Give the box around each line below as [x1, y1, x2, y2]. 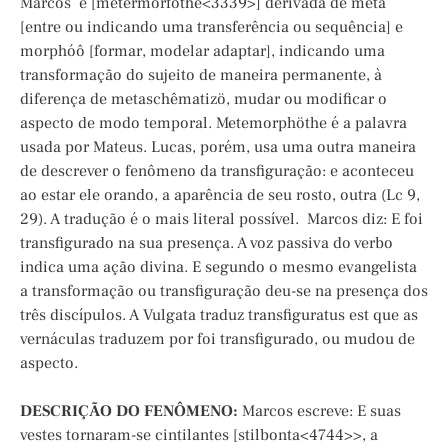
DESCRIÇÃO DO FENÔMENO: [20, 401, 238, 422]
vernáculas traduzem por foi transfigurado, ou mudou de [20, 329, 415, 350]
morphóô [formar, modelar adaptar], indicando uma [20, 41, 385, 62]
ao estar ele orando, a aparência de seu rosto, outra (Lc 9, [20, 185, 420, 206]
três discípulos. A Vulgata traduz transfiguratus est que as [20, 305, 418, 326]
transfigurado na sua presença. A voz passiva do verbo [20, 233, 393, 254]
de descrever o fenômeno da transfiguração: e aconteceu [20, 161, 414, 182]
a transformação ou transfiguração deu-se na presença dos [20, 281, 428, 302]
